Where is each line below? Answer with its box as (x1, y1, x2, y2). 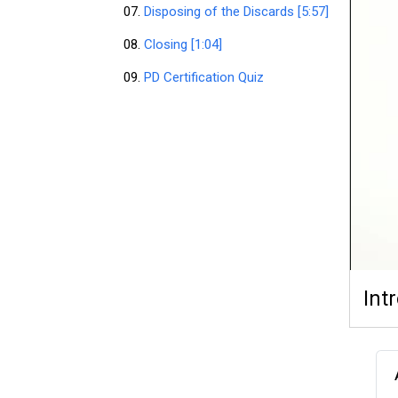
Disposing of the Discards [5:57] (143, 4, 336, 20)
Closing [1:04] (143, 36, 229, 52)
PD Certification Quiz (143, 69, 271, 85)
